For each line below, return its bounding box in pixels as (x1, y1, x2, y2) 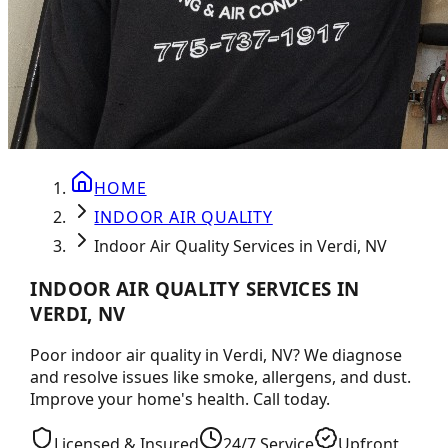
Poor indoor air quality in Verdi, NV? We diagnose (30, 344, 403, 367)
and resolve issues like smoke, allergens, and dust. (30, 366, 412, 389)
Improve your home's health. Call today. (30, 388, 331, 411)
